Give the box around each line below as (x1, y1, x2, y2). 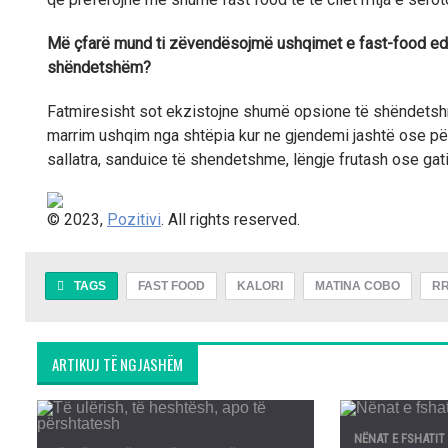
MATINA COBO (315, 279, 400, 293)
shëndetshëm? (47, 58, 151, 77)
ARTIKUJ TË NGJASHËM (52, 353, 183, 375)
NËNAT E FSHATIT (354, 431, 446, 446)
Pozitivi (107, 210, 161, 229)
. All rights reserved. (161, 210, 300, 229)
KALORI (237, 279, 283, 293)
